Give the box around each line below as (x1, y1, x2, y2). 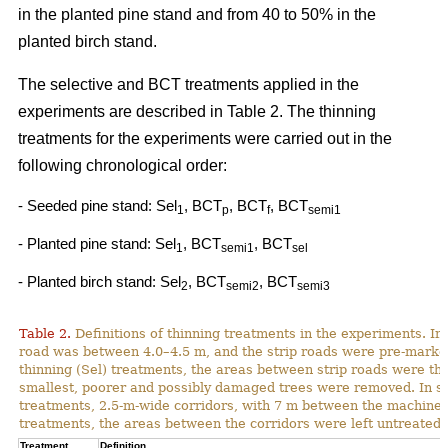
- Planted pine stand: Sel (18, 234, 176, 252)
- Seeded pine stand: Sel (18, 196, 177, 214)
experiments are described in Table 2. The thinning (18, 102, 376, 120)
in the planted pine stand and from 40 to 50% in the (18, 5, 376, 23)
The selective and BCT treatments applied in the (18, 75, 359, 93)
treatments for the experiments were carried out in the (18, 129, 392, 147)
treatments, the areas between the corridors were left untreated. (19, 415, 445, 431)
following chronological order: (18, 156, 227, 174)
